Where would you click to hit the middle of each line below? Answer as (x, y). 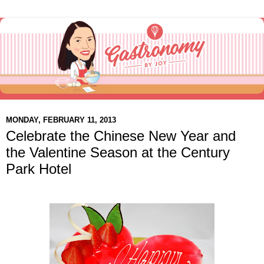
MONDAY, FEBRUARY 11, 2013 (61, 120)
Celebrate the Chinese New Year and (121, 136)
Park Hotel (39, 169)
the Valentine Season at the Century (118, 153)
